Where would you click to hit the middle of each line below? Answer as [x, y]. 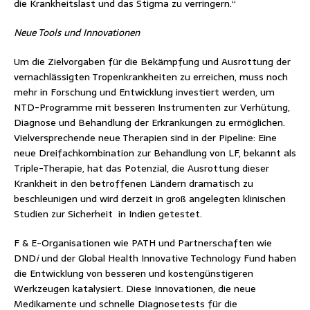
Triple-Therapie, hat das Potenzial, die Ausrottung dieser [142, 168]
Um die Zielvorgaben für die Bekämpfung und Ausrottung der [152, 61]
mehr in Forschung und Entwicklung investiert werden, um [144, 92]
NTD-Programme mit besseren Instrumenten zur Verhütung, [152, 107]
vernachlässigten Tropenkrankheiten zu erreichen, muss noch [151, 76]
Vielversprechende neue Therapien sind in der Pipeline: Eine [145, 137]
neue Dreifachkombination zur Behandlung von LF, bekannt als [155, 153]
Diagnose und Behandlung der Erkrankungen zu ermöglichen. [149, 122]
